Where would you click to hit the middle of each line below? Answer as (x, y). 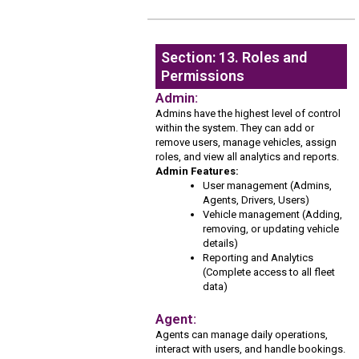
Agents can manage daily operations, (242, 334)
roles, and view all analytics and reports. (248, 157)
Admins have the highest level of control (248, 114)
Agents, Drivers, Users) (256, 200)
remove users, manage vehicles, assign (246, 143)
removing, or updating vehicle (271, 229)
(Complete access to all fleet (269, 272)
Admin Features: (198, 171)
